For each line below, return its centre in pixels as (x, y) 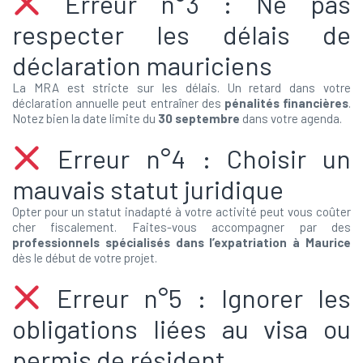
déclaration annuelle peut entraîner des (118, 103)
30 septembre (199, 118)
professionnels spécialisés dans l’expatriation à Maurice (181, 242)
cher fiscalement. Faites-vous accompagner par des (181, 227)
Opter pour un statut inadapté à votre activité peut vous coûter (181, 211)
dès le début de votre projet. (85, 258)
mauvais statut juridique (148, 189)
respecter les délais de (181, 34)
